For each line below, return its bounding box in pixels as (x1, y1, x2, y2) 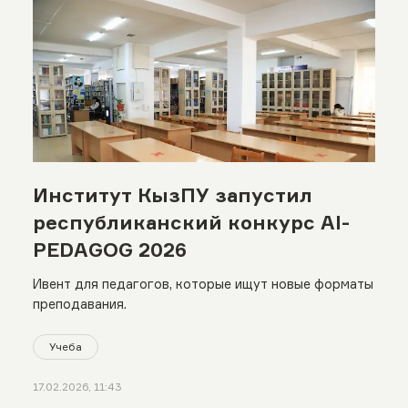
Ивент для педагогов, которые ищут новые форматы (32, 276, 373, 292)
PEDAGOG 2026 (32, 238, 187, 262)
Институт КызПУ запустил (32, 183, 312, 208)
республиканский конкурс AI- (32, 210, 350, 235)
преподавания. (32, 296, 127, 312)
